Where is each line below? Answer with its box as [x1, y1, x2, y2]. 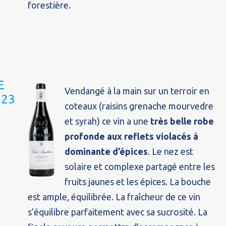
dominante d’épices [65, 146, 148, 156]
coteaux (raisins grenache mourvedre [65, 101, 214, 111]
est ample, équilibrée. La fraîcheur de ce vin [28, 192, 201, 202]
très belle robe [150, 116, 214, 126]
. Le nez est [148, 146, 194, 156]
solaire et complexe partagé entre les [65, 161, 215, 172]
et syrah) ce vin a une [65, 116, 151, 126]
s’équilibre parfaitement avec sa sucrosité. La [28, 207, 208, 217]
